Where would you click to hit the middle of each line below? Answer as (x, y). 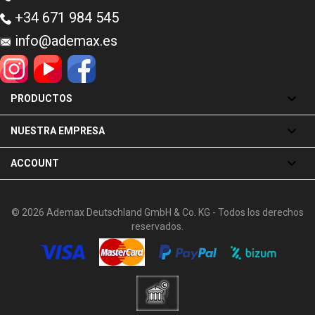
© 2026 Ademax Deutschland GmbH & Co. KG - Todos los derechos (157, 212)
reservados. (157, 226)
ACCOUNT (35, 163)
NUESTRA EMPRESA (58, 131)
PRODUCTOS (41, 98)
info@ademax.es (66, 41)
